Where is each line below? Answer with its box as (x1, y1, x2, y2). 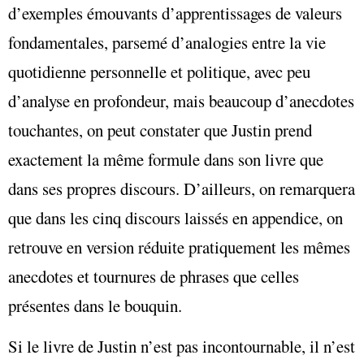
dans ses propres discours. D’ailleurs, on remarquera (8, 176, 355, 200)
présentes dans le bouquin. (8, 293, 182, 317)
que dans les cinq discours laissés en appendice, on (8, 206, 343, 229)
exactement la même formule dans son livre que (8, 147, 323, 171)
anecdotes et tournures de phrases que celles (8, 264, 299, 288)
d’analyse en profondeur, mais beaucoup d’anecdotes (8, 89, 354, 112)
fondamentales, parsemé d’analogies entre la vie (8, 30, 326, 54)
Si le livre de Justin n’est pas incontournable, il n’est (8, 335, 355, 358)
